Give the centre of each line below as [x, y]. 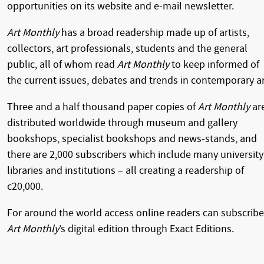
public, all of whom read [62, 65]
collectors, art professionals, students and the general [127, 49]
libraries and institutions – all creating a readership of [126, 171]
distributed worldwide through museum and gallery [122, 123]
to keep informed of [214, 65]
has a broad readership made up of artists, [154, 33]
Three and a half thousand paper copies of [103, 107]
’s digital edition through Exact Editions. [146, 229]
